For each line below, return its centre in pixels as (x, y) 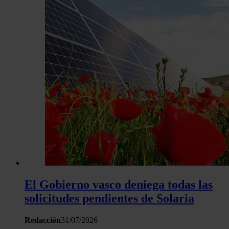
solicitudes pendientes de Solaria (109, 199)
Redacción (43, 220)
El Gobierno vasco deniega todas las (119, 185)
